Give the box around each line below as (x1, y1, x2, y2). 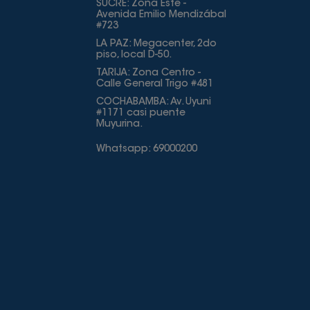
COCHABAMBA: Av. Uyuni (95, 98, 211, 107)
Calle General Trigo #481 (95, 80, 213, 89)
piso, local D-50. (95, 51, 172, 60)
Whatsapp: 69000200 (95, 145, 197, 154)
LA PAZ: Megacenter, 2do (95, 39, 217, 49)
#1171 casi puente (95, 109, 185, 118)
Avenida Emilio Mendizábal (95, 10, 226, 20)
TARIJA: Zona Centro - (95, 69, 201, 78)
